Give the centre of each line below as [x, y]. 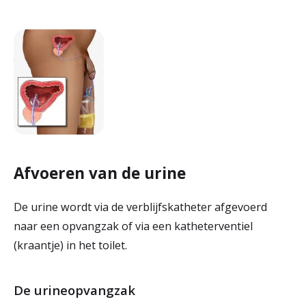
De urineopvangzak [74, 290]
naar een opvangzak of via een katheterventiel [133, 226]
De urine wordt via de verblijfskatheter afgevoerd [140, 207]
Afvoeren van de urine [100, 173]
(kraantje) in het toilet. [70, 245]
